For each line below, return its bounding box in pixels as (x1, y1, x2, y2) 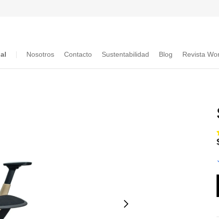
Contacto (64, 50, 92, 58)
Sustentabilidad (102, 50, 149, 58)
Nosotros (26, 50, 54, 58)
